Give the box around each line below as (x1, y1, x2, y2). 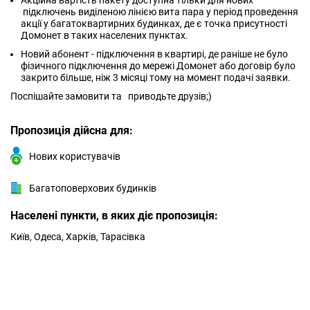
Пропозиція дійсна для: (10, 124, 133, 137)
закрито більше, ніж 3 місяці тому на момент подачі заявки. (21, 72, 291, 83)
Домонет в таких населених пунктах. (21, 30, 188, 41)
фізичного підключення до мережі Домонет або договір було (21, 60, 295, 71)
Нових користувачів (29, 150, 120, 162)
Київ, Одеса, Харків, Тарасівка (10, 231, 145, 242)
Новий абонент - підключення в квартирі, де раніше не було (21, 48, 288, 60)
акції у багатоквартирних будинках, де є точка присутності (21, 18, 287, 29)
